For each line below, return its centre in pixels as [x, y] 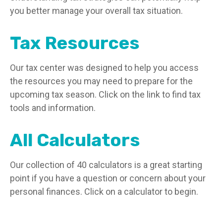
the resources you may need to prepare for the [101, 81]
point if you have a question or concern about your [108, 178]
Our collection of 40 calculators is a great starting [106, 165]
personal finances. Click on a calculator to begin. [104, 192]
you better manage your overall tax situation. [96, 11]
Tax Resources [75, 43]
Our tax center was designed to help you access [104, 68]
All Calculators [75, 140]
